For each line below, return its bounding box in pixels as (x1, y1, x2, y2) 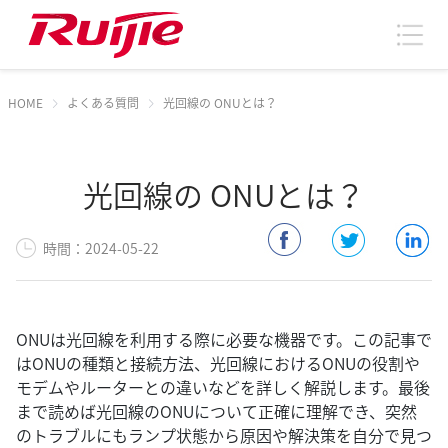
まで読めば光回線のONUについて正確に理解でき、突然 (16, 399, 417, 423)
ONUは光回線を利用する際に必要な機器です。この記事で (16, 327, 432, 351)
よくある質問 (67, 94, 139, 112)
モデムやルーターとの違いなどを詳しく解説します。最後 (16, 375, 430, 399)
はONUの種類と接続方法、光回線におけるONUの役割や (16, 351, 420, 375)
